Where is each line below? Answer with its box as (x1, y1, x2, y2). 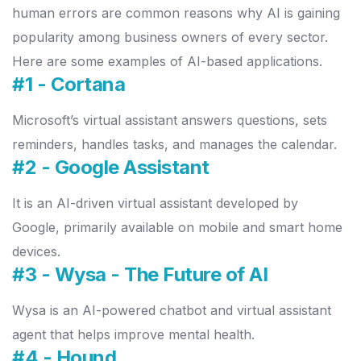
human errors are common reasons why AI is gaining (12, 5, 340, 22)
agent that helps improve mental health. (12, 326, 259, 343)
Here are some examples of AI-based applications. (12, 53, 326, 70)
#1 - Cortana (12, 73, 130, 97)
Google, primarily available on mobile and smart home (12, 219, 342, 236)
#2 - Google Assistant (12, 156, 210, 180)
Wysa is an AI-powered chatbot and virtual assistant (12, 302, 331, 319)
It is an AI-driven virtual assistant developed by (12, 195, 298, 212)
